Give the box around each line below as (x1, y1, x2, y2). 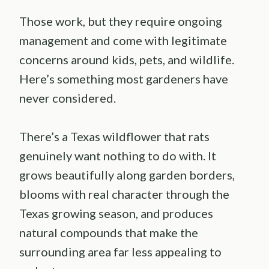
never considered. (19, 91, 116, 106)
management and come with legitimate (19, 33, 227, 48)
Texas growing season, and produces (19, 206, 213, 221)
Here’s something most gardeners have (19, 71, 228, 86)
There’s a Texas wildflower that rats (19, 129, 210, 144)
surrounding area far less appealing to (19, 244, 222, 259)
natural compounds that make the (19, 225, 198, 240)
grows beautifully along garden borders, (19, 168, 235, 183)
